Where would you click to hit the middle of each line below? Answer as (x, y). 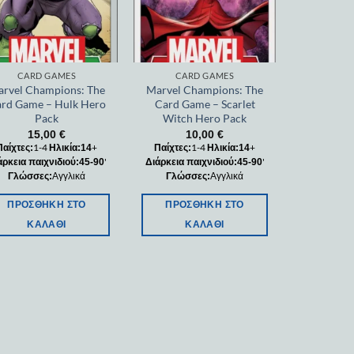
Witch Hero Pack (205, 119)
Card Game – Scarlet (205, 104)
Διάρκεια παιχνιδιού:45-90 (203, 162)
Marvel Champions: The (205, 90)
